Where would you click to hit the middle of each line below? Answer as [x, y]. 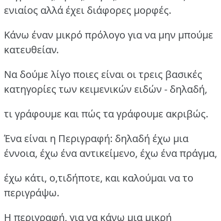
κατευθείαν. [31, 50]
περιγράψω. [32, 193]
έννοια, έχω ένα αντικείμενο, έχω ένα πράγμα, [110, 153]
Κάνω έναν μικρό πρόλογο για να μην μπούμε [109, 35]
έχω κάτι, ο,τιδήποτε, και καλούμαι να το [99, 178]
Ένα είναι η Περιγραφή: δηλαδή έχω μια [96, 139]
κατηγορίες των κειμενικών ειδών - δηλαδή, [106, 89]
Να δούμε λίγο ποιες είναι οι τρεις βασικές [103, 74]
